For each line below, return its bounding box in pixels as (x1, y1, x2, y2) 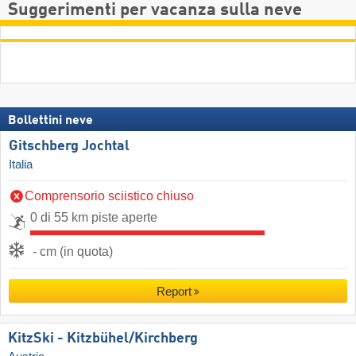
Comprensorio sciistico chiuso (25, 188, 194, 203)
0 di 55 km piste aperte (30, 210, 157, 224)
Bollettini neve (8, 114, 93, 127)
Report (156, 284, 192, 299)
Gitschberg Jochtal (9, 138, 130, 153)
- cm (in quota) (33, 244, 113, 258)
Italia (9, 157, 33, 171)
